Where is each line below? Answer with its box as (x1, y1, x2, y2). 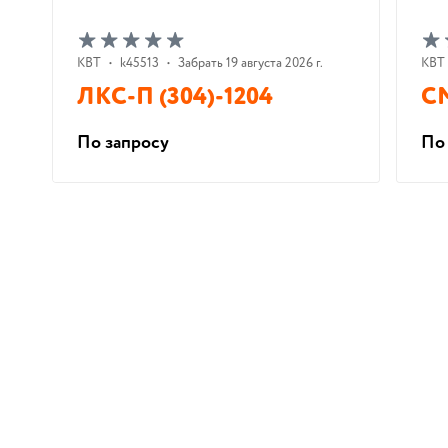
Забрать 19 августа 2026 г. (178, 54, 323, 73)
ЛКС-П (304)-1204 (77, 80, 273, 115)
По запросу (77, 130, 169, 156)
